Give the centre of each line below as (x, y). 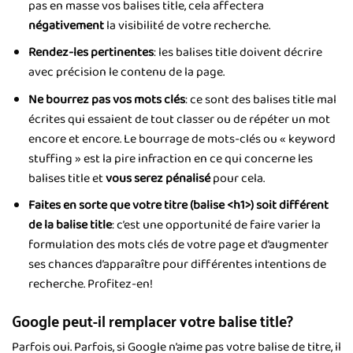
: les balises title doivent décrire (238, 53)
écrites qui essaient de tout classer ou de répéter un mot (179, 119)
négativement (66, 25)
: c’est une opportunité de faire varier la (216, 225)
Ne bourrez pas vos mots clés (106, 99)
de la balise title (70, 225)
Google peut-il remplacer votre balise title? (152, 320)
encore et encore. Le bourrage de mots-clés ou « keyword (182, 139)
